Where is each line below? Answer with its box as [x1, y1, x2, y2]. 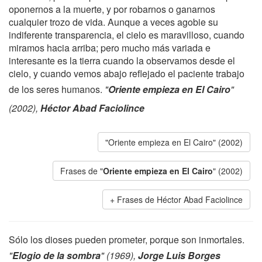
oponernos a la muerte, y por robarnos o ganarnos [9, 2, 215, 16]
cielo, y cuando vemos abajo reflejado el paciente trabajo [9, 67, 244, 80]
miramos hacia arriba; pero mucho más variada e [9, 41, 211, 54]
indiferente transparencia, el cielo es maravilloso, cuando [9, 28, 244, 42]
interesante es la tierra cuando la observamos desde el [9, 54, 235, 67]
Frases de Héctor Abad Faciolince [117, 194, 243, 205]
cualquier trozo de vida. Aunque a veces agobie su [9, 15, 218, 29]
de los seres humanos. [9, 82, 105, 96]
